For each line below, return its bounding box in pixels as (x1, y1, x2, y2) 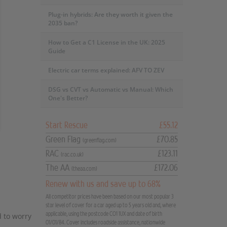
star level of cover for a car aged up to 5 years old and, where (45, 202, 176, 208)
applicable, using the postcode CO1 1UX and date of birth (45, 211, 162, 217)
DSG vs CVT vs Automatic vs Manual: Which (48, 85, 173, 94)
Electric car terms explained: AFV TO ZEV (48, 66, 164, 74)
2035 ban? (48, 19, 78, 27)
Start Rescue (45, 121, 88, 130)
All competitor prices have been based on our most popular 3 (45, 194, 174, 200)
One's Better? (48, 94, 88, 102)
